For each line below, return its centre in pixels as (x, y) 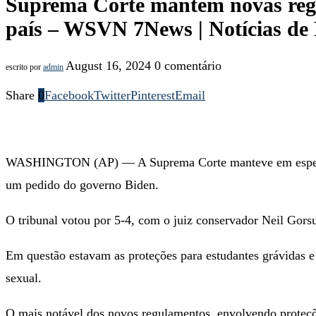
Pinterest (153, 95)
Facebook (69, 95)
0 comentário (188, 65)
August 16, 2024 (108, 65)
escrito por (24, 67)
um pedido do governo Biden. (82, 184)
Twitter (112, 95)
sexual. (24, 278)
